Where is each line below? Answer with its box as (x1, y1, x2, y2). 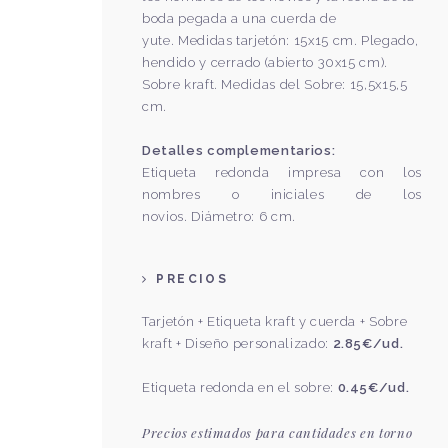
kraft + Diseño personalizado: (142, 336, 333, 351)
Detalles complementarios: (142, 143, 336, 158)
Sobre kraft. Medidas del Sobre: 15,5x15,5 (142, 77, 408, 92)
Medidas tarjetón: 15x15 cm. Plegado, (177, 33, 419, 48)
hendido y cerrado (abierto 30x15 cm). (142, 55, 389, 70)
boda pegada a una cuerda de (142, 11, 337, 26)
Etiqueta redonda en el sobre (142, 380, 331, 395)
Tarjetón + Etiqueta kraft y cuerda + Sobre (142, 314, 408, 329)
